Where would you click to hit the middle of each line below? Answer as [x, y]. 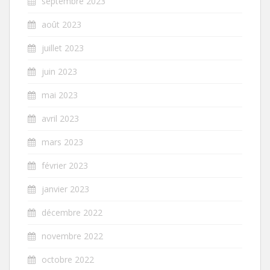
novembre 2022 [72, 236]
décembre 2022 [72, 212]
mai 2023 [60, 95]
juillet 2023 [63, 48]
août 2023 [61, 24]
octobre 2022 [68, 259]
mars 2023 [62, 142]
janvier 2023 [65, 189]
